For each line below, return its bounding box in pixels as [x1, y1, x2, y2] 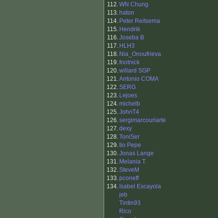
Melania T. [119, 158, 146, 165]
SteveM [119, 166, 139, 174]
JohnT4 [119, 109, 139, 116]
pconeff [119, 175, 139, 182]
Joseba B [119, 34, 144, 41]
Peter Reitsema [119, 18, 160, 25]
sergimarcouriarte [119, 117, 166, 124]
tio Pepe [119, 142, 141, 149]
